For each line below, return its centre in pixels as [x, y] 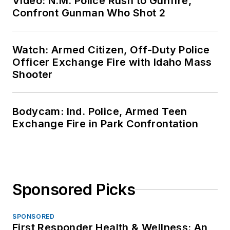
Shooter [33, 74]
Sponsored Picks [74, 189]
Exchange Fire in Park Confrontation [105, 124]
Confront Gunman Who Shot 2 [89, 13]
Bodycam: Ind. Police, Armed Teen [100, 111]
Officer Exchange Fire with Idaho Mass [112, 62]
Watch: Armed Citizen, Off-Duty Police [111, 50]
